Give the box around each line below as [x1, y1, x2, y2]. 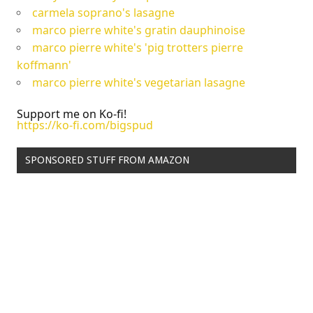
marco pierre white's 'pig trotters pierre [32, 39, 243, 55]
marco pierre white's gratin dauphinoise [32, 22, 245, 38]
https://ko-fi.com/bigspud [17, 117, 153, 133]
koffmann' [17, 57, 71, 73]
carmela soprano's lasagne [32, 4, 175, 20]
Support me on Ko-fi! [17, 105, 126, 122]
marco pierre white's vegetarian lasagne [32, 74, 245, 90]
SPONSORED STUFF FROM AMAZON [24, 154, 189, 166]
